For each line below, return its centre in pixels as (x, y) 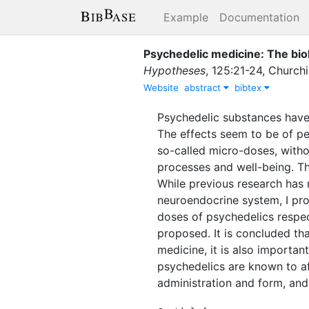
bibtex (249, 87)
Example (186, 17)
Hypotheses (175, 70)
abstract (204, 87)
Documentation (259, 17)
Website (161, 87)
